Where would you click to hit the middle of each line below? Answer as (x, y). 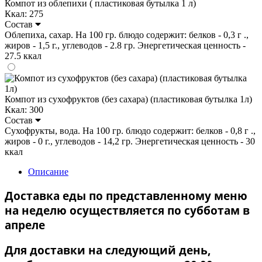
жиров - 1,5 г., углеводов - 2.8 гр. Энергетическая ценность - (125, 45)
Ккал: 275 (24, 13)
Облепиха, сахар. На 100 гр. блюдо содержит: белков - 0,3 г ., (127, 35)
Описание (48, 171)
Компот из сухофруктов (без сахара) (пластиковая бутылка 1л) (128, 99)
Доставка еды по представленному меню (126, 195)
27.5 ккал (23, 56)
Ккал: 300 (24, 109)
